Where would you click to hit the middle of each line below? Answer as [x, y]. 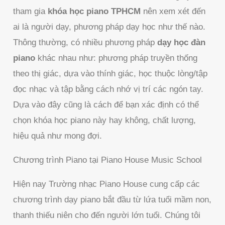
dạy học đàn [182, 43]
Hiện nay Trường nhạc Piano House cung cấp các [107, 184]
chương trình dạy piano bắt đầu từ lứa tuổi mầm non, [113, 200]
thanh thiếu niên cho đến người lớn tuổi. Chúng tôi [107, 215]
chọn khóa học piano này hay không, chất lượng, [105, 121]
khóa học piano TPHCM [94, 12]
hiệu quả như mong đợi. [58, 136]
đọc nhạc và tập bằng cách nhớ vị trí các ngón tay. [108, 89]
